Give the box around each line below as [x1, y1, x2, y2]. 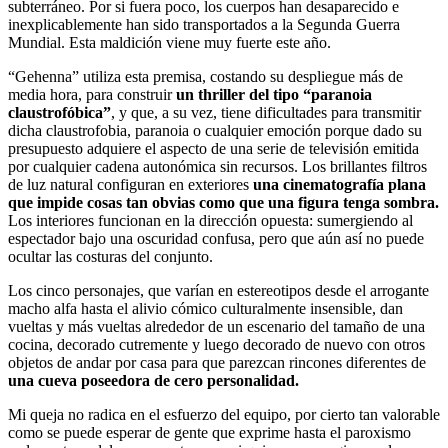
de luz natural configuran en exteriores [8, 175, 253, 193]
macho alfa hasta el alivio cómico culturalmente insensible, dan [8, 299, 403, 317]
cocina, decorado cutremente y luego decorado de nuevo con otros [8, 335, 425, 353]
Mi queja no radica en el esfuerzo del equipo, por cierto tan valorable [8, 405, 440, 423]
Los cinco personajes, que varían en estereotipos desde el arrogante [8, 281, 429, 299]
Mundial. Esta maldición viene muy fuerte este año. [8, 33, 331, 51]
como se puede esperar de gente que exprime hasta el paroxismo [8, 423, 411, 441]
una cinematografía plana [253, 175, 426, 193]
